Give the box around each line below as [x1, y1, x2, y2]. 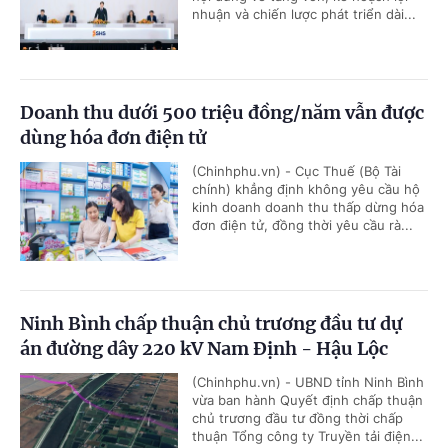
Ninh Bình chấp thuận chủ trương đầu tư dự [20, 312, 403, 336]
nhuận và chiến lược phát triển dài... [192, 6, 416, 23]
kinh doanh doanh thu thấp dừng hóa [192, 199, 424, 216]
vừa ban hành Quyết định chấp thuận [192, 392, 423, 409]
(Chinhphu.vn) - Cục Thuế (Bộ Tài [192, 163, 401, 180]
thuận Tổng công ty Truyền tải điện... [192, 428, 423, 445]
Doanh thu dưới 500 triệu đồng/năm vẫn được [20, 101, 424, 125]
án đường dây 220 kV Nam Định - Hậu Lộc [20, 337, 388, 361]
